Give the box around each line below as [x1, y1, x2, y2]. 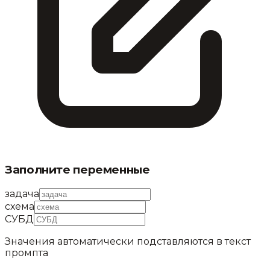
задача [5, 187, 39, 199]
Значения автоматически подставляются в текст [5, 235, 251, 247]
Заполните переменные [5, 163, 150, 177]
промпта [5, 246, 48, 259]
